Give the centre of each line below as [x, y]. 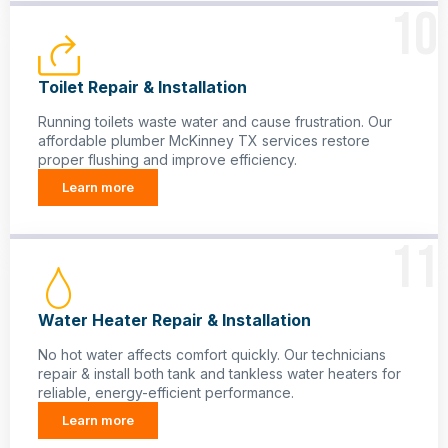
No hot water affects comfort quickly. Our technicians [212, 355]
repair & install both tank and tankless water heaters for [219, 374]
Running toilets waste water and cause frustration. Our [215, 122]
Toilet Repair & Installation [142, 87]
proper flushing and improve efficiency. [167, 160]
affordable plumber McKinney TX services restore [204, 141]
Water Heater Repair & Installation [174, 320]
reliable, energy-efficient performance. [166, 393]
